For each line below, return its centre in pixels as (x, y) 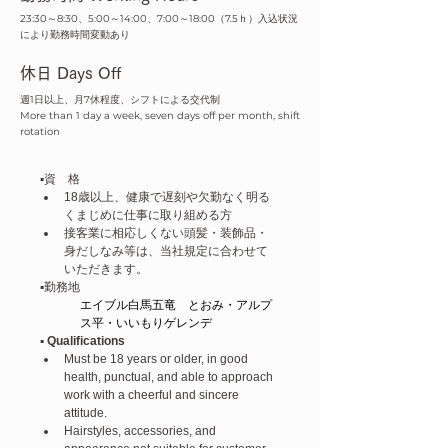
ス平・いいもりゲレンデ (146, 323)
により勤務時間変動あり (75, 34)
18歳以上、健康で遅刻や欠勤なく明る (167, 197)
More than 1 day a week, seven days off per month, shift (160, 115)
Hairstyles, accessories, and (141, 431)
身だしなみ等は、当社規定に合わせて (166, 251)
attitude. (85, 413)
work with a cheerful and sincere (153, 395)
